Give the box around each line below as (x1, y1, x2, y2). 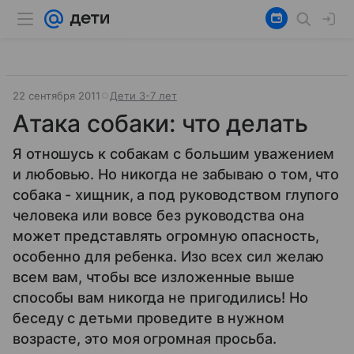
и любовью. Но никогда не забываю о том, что (13, 166, 340, 183)
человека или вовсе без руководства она (13, 207, 304, 224)
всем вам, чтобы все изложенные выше (13, 269, 295, 285)
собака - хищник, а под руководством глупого (13, 186, 340, 203)
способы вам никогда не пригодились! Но (13, 289, 308, 306)
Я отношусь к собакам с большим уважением (13, 145, 335, 162)
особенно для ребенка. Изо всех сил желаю (13, 248, 325, 265)
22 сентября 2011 (13, 89, 100, 102)
